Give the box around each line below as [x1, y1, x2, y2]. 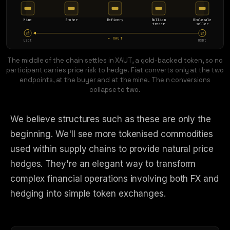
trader [152, 22, 165, 27]
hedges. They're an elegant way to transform [10, 158, 196, 169]
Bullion [151, 17, 166, 23]
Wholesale [193, 17, 212, 23]
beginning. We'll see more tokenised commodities [10, 128, 214, 139]
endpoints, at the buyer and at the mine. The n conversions [20, 75, 210, 84]
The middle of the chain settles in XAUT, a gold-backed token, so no [7, 55, 223, 65]
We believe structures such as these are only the [10, 113, 211, 124]
